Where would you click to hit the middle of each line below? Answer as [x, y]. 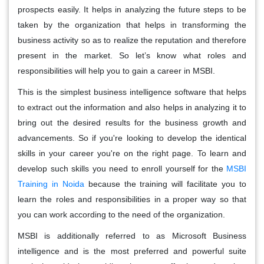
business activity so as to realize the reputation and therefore [132, 40]
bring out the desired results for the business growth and [132, 122]
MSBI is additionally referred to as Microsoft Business [132, 235]
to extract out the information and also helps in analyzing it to [132, 107]
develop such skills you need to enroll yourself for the [121, 168]
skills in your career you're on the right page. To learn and [132, 153]
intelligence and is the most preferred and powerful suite [132, 251]
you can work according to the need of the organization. [121, 214]
